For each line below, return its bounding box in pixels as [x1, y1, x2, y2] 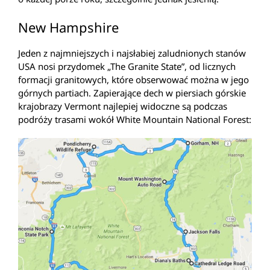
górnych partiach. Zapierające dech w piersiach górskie [18, 87, 246, 99]
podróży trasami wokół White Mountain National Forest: [18, 113, 251, 126]
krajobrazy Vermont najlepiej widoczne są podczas [18, 100, 227, 113]
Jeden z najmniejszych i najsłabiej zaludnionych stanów [18, 47, 246, 60]
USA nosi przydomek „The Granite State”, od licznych [18, 60, 236, 73]
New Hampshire [18, 17, 119, 36]
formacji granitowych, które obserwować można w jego [18, 74, 249, 86]
